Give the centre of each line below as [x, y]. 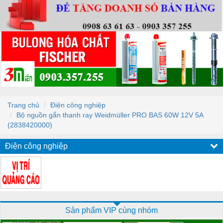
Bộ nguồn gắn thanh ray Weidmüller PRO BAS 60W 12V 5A [110, 115]
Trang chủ [23, 105]
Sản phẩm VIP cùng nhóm [111, 210]
